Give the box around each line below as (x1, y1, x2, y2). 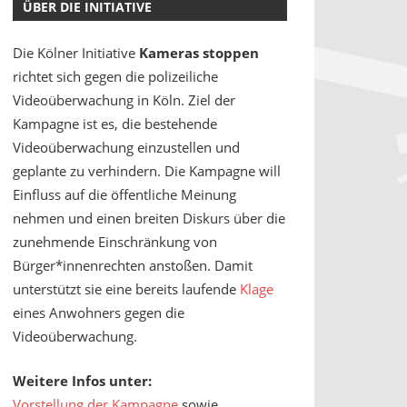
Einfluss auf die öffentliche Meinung (12, 185, 236, 204)
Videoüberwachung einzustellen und (12, 138, 240, 157)
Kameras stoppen (138, 44, 259, 63)
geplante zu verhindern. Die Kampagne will (12, 162, 281, 181)
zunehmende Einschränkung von (12, 233, 217, 252)
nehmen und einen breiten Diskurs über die (12, 209, 285, 228)
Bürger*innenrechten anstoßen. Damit (12, 256, 253, 275)
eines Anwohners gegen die (12, 303, 184, 323)
